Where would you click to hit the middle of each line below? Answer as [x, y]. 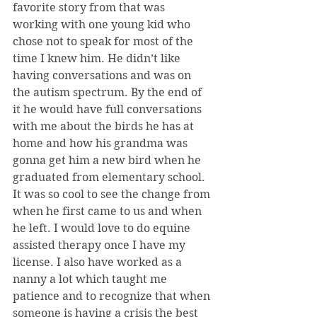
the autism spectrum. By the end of [109, 93]
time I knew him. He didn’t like [98, 59]
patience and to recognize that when [113, 296]
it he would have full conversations [109, 110]
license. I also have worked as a [99, 263]
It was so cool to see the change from [113, 195]
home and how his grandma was [102, 144]
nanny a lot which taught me [91, 279]
